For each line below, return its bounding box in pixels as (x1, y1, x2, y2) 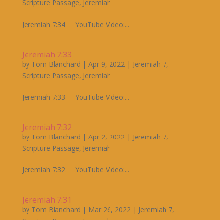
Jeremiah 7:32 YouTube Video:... (22, 165, 129, 175)
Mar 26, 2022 (88, 205, 131, 215)
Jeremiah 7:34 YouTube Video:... (22, 20, 129, 29)
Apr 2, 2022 (88, 132, 125, 142)
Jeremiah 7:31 (22, 194, 72, 206)
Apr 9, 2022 (88, 59, 125, 69)
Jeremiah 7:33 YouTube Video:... (22, 92, 129, 102)
